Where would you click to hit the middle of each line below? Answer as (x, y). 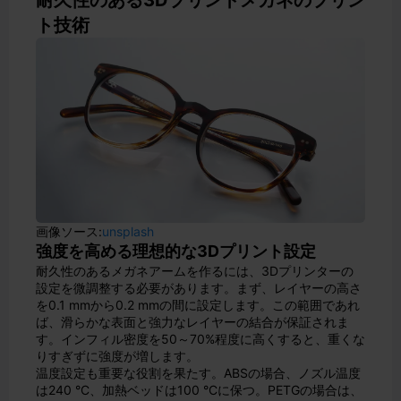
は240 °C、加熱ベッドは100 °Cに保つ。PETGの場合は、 (199, 390)
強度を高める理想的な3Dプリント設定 (176, 251)
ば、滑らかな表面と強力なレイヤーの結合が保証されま (192, 322)
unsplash (128, 231)
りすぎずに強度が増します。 (117, 356)
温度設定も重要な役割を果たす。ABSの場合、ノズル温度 (198, 373)
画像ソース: (69, 231)
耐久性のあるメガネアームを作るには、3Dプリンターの (195, 271)
